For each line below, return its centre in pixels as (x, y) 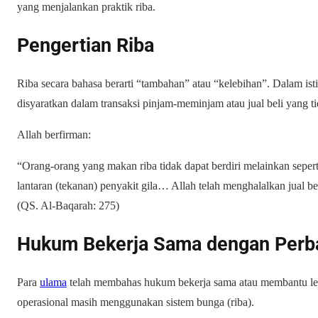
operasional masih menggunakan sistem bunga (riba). (136, 302)
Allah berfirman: (54, 135)
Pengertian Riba (86, 45)
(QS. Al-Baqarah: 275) (68, 206)
